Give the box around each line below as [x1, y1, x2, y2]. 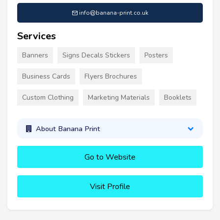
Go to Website [84, 152, 136, 163]
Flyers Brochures [84, 72, 137, 82]
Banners [22, 51, 48, 60]
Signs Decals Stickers [62, 51, 130, 60]
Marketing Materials [88, 93, 150, 103]
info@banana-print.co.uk [79, 9, 148, 17]
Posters [144, 51, 168, 60]
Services [17, 29, 56, 43]
